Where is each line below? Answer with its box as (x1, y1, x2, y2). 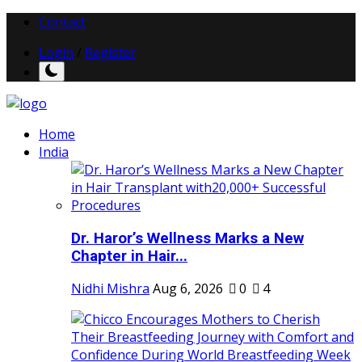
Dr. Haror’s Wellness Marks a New (71, 229, 304, 247)
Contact (39, 13, 86, 31)
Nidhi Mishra (71, 280, 149, 298)
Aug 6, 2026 (153, 280, 223, 298)
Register (85, 44, 136, 61)
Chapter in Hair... (71, 246, 187, 265)
